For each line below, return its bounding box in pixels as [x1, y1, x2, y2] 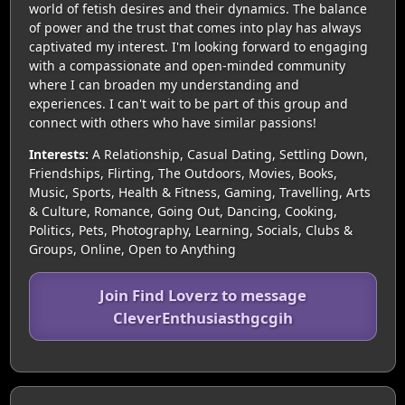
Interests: [28, 145, 89, 163]
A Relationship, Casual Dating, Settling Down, [88, 145, 368, 163]
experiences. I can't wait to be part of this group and [28, 94, 348, 112]
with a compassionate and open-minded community [28, 56, 345, 74]
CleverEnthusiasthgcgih [112, 306, 293, 328]
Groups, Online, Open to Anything [28, 240, 236, 258]
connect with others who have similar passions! [28, 113, 316, 131]
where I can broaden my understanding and [28, 75, 299, 93]
